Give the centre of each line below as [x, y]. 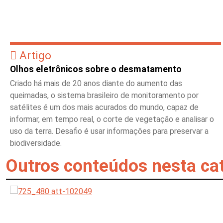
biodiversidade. [36, 143]
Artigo [35, 55]
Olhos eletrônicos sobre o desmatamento [96, 69]
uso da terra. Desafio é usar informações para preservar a [109, 131]
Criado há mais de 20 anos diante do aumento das [96, 83]
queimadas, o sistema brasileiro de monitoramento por [104, 95]
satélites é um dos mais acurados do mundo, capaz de [104, 107]
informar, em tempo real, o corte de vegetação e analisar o [112, 119]
